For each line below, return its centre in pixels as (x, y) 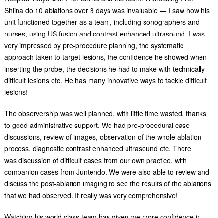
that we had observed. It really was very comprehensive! (91, 195)
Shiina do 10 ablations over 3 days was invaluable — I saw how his (107, 10)
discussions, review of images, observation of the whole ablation (103, 137)
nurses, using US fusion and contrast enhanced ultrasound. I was (104, 34)
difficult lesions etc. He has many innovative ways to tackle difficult (105, 80)
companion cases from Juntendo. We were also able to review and (107, 172)
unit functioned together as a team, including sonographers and (102, 22)
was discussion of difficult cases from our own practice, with (95, 160)
